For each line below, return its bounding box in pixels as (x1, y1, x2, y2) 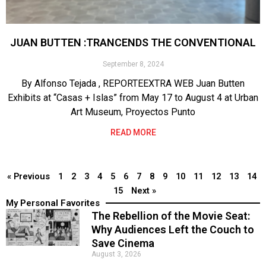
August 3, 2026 (91, 249, 142, 258)
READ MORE (110, 127, 156, 137)
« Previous (7, 170, 50, 182)
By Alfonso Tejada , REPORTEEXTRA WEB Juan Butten (21, 77, 245, 89)
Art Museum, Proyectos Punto (71, 106, 195, 118)
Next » (131, 185, 156, 196)
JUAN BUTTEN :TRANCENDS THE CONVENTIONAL (10, 36, 256, 49)
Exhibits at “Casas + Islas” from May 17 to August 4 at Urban (8, 91, 258, 103)
